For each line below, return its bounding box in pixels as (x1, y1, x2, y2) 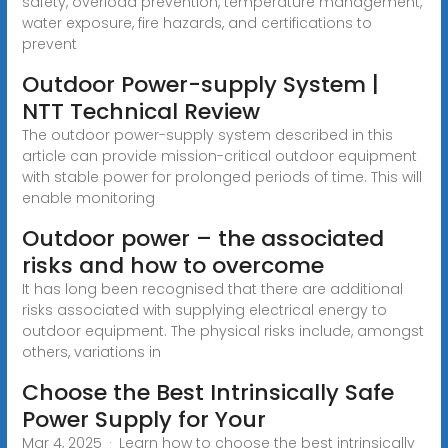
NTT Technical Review (21, 95, 260, 127)
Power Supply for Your (21, 403, 266, 435)
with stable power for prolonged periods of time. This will (21, 166, 422, 187)
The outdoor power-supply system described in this (21, 124, 393, 145)
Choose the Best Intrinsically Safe (21, 376, 394, 408)
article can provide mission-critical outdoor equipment (21, 145, 417, 166)
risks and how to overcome (21, 249, 324, 281)
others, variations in (21, 341, 161, 362)
